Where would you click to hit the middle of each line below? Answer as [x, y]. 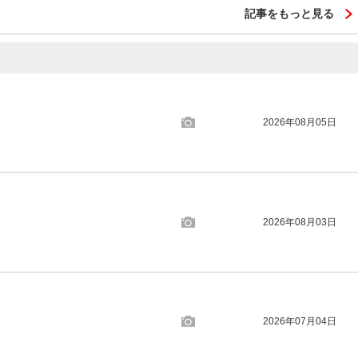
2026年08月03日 [300, 222]
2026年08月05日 [300, 123]
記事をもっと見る [289, 13]
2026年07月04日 [300, 322]
